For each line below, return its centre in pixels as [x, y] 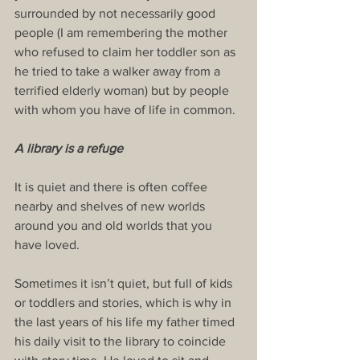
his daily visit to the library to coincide [122, 342]
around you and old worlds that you [115, 226]
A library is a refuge [69, 149]
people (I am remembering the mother [123, 33]
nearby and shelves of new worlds [111, 207]
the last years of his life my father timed [126, 322]
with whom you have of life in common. [125, 110]
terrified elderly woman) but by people [123, 91]
